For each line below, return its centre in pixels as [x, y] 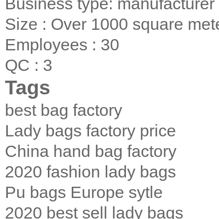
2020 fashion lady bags [90, 172]
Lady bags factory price [90, 131]
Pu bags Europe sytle [84, 192]
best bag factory [64, 110]
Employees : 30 [62, 45]
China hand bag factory [91, 151]
